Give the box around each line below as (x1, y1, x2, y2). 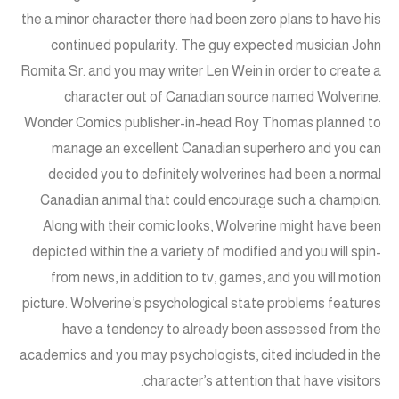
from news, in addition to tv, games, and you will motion (51, 270, 381, 286)
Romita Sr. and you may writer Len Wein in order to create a (20, 63, 381, 79)
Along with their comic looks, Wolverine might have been (43, 218, 381, 234)
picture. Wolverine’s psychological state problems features (22, 296, 381, 312)
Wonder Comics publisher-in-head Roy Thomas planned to (24, 115, 381, 131)
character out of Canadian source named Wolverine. (64, 89, 381, 105)
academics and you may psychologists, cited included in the (20, 347, 381, 363)
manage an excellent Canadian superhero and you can (52, 141, 381, 157)
